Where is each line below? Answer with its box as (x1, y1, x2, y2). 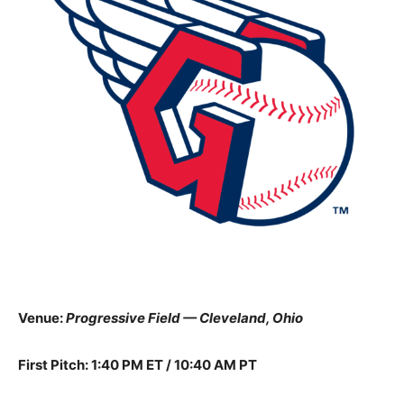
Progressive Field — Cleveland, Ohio (66, 309, 303, 326)
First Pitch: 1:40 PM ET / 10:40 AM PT (18, 356, 257, 373)
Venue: (18, 309, 66, 326)
